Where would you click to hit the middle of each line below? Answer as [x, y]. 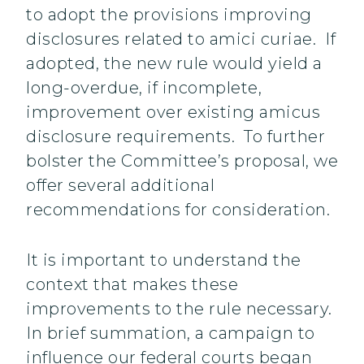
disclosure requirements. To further [175, 137]
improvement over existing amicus [173, 113]
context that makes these [132, 285]
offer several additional [120, 186]
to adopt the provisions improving [169, 15]
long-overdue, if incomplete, [144, 88]
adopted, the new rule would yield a [174, 64]
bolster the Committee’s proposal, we [182, 161]
